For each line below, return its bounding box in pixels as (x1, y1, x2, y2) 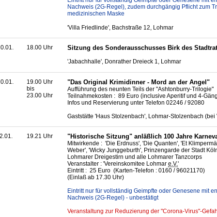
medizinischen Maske (67, 10, 124, 17)
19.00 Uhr (27, 78, 53, 85)
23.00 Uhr (27, 92, 53, 99)
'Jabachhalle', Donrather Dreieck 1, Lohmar (67, 58, 181, 65)
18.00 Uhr (27, 44, 53, 51)
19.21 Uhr (27, 133, 53, 140)
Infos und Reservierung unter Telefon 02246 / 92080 (67, 99, 204, 106)
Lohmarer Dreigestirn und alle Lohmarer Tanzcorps (67, 154, 202, 161)
